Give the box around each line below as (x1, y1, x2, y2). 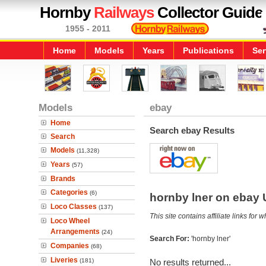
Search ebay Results (149, 125, 235, 135)
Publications (183, 46, 234, 55)
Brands (50, 175, 75, 183)
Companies (50, 242, 89, 250)
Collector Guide (154, 4, 262, 21)
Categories (50, 188, 88, 197)
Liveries (50, 256, 78, 264)
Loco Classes (50, 202, 97, 211)
